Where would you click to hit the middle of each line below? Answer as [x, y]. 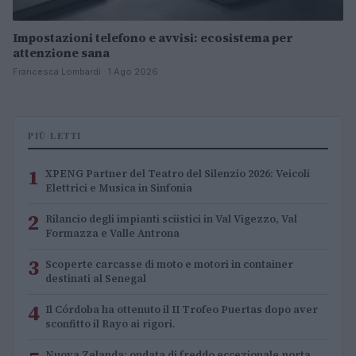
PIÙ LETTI [55, 135]
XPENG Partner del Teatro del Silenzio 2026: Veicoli [178, 173]
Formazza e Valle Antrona [112, 233]
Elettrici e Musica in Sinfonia [119, 188]
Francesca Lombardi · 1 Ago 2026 [85, 71]
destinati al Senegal [96, 278]
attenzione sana [61, 52]
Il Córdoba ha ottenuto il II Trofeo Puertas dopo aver [182, 309]
